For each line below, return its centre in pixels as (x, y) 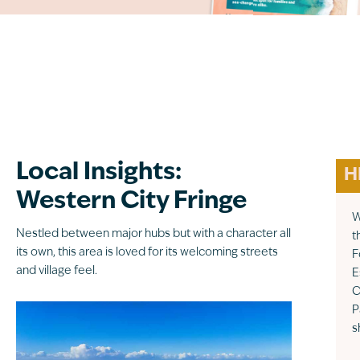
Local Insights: (98, 173)
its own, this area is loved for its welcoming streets (147, 252)
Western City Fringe (131, 202)
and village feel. (56, 271)
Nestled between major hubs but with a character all (153, 234)
